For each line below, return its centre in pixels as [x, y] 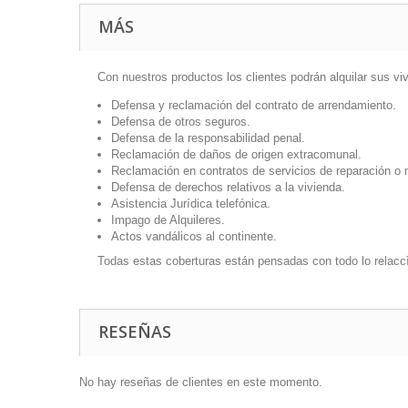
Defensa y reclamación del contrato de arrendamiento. [254, 105]
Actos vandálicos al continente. [194, 236]
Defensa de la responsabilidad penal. [208, 138]
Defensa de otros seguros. [181, 122]
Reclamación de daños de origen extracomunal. [236, 154]
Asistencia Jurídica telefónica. [191, 204]
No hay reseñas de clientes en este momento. [201, 382]
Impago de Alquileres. [168, 220]
